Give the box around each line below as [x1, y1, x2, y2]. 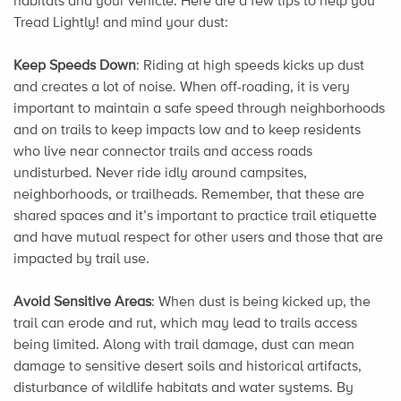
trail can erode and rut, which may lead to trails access [13, 314, 357, 331]
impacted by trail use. [13, 250, 149, 267]
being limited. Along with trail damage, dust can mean [13, 336, 354, 353]
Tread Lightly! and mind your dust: [13, 13, 228, 30]
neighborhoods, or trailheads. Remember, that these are [13, 185, 364, 202]
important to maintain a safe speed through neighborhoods [13, 99, 385, 116]
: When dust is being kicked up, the [151, 293, 371, 310]
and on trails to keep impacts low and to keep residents [13, 121, 361, 138]
